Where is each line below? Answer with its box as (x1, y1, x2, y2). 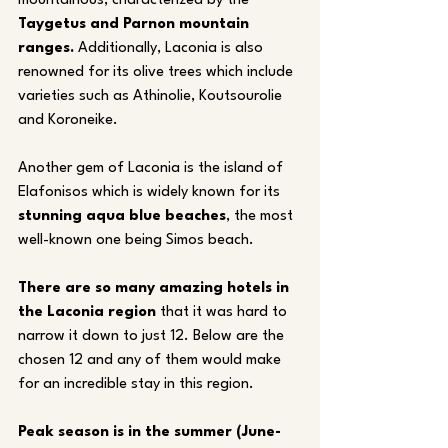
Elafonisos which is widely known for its (18, 185, 284, 201)
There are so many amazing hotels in (18, 281, 293, 297)
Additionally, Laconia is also (74, 41, 267, 57)
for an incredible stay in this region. (18, 377, 254, 393)
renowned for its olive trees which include (18, 65, 297, 81)
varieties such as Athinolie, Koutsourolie (18, 89, 286, 105)
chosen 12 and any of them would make (18, 353, 285, 369)
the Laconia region (18, 305, 156, 321)
